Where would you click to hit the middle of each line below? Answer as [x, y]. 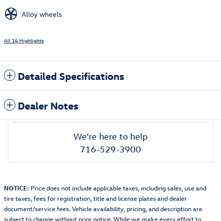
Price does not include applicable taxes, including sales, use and [118, 187]
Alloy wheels [42, 14]
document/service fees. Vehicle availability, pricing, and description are [103, 208]
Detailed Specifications [71, 75]
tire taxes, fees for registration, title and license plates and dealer [95, 198]
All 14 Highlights [24, 40]
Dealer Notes [48, 105]
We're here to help [110, 136]
